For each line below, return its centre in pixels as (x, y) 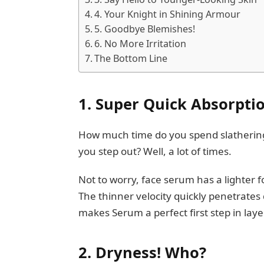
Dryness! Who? (153, 253)
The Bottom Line (132, 58)
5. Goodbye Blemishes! (144, 29)
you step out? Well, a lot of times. (156, 151)
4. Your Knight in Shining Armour (167, 14)
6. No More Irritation (140, 43)
